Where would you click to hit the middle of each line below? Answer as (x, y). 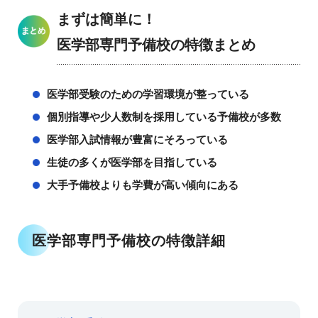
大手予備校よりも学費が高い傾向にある (142, 185)
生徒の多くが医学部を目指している (132, 163)
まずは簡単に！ (106, 20)
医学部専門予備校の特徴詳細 (128, 241)
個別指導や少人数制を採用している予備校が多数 (164, 117)
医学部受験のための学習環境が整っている (148, 94)
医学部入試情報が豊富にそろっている (137, 140)
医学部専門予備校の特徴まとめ (156, 45)
